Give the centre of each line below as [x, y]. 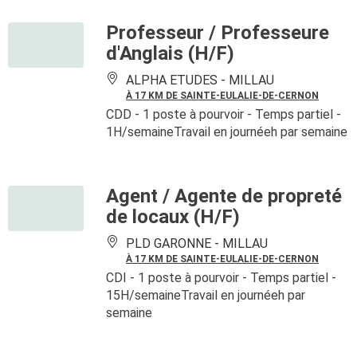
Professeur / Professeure [218, 33]
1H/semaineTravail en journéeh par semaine [227, 132]
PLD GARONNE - [173, 243]
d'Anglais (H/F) [170, 53]
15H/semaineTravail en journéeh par [206, 295]
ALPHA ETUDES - [176, 80]
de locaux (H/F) [173, 217]
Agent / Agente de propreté [224, 196]
